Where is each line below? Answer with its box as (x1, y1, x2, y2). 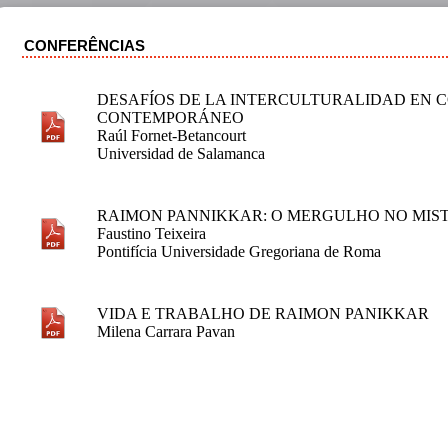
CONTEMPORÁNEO (97, 109, 244, 127)
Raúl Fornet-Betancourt (97, 127, 246, 145)
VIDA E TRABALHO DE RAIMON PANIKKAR (97, 305, 429, 323)
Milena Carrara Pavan (97, 323, 235, 341)
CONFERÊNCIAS (24, 37, 145, 55)
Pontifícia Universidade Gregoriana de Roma (97, 243, 381, 261)
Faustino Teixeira (97, 225, 206, 243)
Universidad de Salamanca (97, 145, 265, 163)
